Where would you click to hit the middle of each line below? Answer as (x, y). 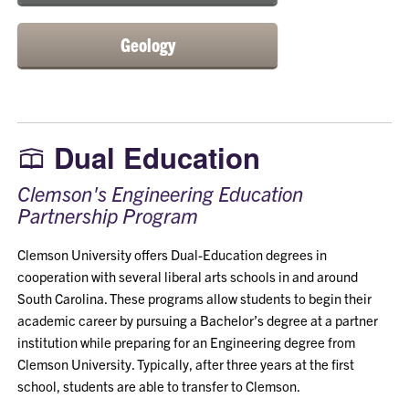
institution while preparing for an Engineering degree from (187, 342)
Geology (147, 45)
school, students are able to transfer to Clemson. (159, 386)
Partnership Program (108, 215)
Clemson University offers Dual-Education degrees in (173, 255)
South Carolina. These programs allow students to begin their (195, 299)
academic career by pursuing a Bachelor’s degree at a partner (198, 320)
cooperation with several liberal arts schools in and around (188, 277)
